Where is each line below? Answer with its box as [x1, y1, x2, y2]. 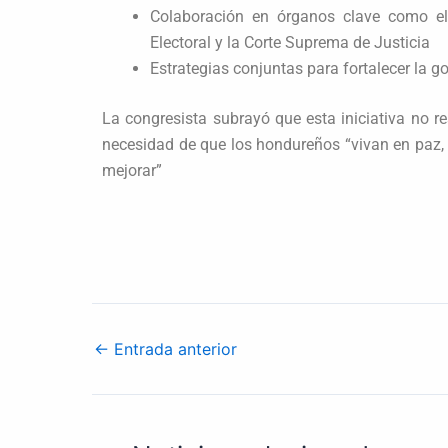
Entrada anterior [109, 339, 237, 360]
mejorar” [102, 160, 162, 180]
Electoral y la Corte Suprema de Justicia [150, 32, 430, 52]
